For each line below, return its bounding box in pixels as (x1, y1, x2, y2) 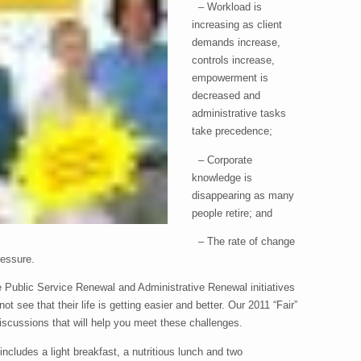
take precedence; (192, 125, 272, 138)
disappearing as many (192, 189, 294, 201)
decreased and (192, 89, 260, 102)
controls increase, (192, 54, 275, 67)
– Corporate (192, 153, 252, 166)
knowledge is (192, 171, 252, 184)
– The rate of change (192, 235, 295, 248)
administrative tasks (192, 107, 286, 120)
